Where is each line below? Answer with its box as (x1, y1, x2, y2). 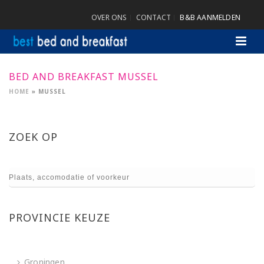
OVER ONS (91, 12, 127, 22)
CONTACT (136, 12, 171, 22)
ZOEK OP (9, 130, 58, 144)
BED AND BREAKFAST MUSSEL (9, 70, 159, 83)
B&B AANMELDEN (180, 12, 240, 22)
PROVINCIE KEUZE (9, 210, 110, 225)
